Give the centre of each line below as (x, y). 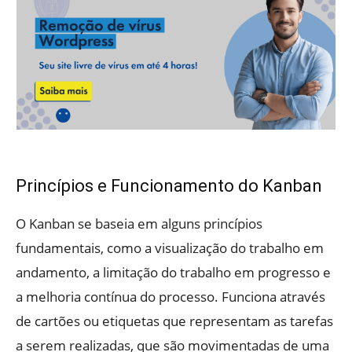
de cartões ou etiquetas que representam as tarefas (174, 321)
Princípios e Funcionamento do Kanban (169, 186)
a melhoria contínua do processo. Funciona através (170, 297)
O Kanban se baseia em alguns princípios (139, 224)
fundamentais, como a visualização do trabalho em (170, 248)
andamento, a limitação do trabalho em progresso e (173, 273)
